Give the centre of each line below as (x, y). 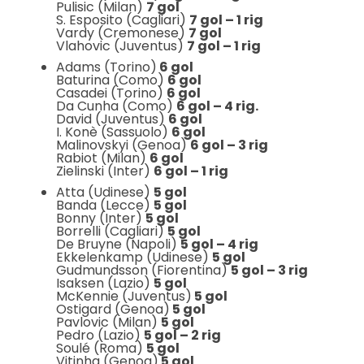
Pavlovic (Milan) (108, 322)
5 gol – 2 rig (182, 335)
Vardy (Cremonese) (122, 33)
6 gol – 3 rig (229, 145)
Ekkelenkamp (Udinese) (134, 257)
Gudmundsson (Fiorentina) (143, 270)
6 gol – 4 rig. (217, 106)
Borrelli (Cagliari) (111, 231)
